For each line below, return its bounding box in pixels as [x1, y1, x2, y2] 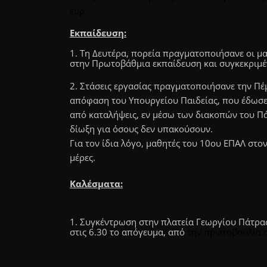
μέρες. [70, 151, 95, 163]
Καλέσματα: [70, 178, 123, 190]
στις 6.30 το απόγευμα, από [70, 226, 187, 238]
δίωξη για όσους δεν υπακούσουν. [70, 123, 213, 135]
